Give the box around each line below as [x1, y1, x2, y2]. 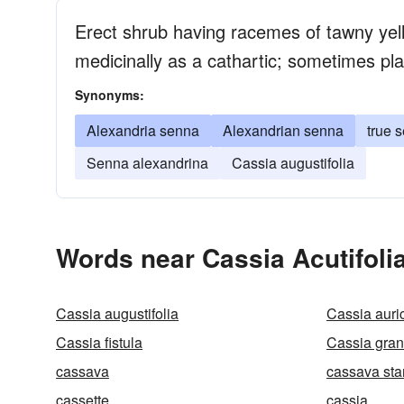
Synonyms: [75, 86, 144, 104]
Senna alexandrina [87, 152, 208, 173]
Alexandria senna [87, 120, 199, 141]
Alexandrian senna [223, 120, 344, 141]
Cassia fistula [56, 332, 142, 353]
